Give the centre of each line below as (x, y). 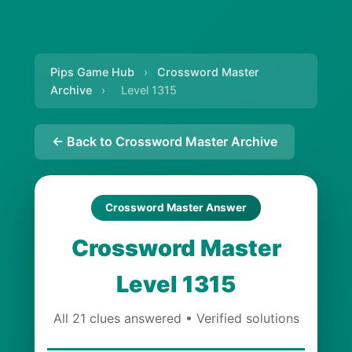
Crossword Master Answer (176, 207)
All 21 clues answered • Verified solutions (176, 318)
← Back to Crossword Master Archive (165, 141)
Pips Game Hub (92, 72)
